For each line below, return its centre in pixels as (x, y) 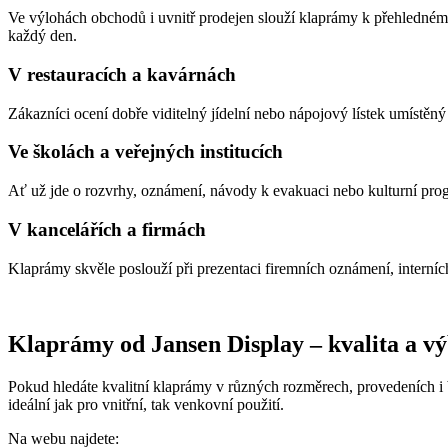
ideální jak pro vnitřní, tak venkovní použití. (146, 405)
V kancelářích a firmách (107, 229)
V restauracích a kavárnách (122, 74)
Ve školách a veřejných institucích (145, 152)
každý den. (42, 36)
